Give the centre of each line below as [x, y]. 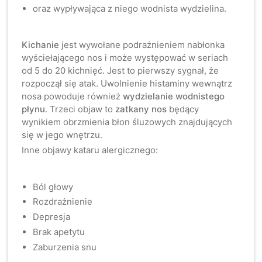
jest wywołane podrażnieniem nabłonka [142, 45]
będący [183, 109]
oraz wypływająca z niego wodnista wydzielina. [130, 8]
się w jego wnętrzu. [62, 135]
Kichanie [41, 45]
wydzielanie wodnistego [174, 96]
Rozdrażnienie [63, 202]
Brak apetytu [59, 232]
